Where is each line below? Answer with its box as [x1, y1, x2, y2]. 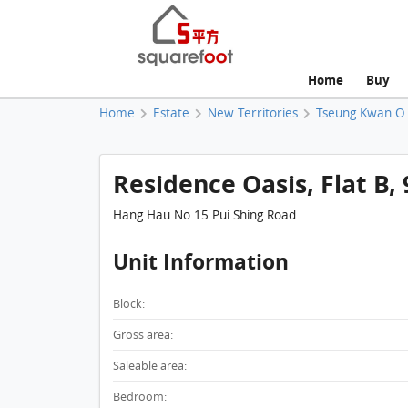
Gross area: [112, 327, 173, 343]
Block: [112, 296, 145, 312]
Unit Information [112, 247, 289, 278]
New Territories [207, 104, 298, 121]
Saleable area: [112, 358, 187, 374]
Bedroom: [112, 389, 167, 405]
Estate [152, 104, 189, 121]
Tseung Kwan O [315, 104, 405, 121]
